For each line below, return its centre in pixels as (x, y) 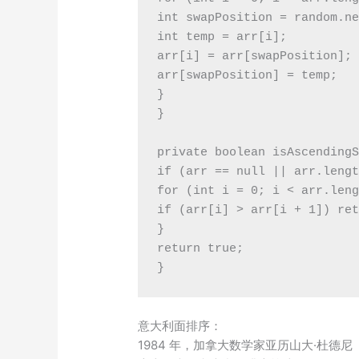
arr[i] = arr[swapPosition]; (255, 56)
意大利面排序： (180, 325)
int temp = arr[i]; (222, 37)
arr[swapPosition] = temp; (248, 75)
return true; (201, 248)
